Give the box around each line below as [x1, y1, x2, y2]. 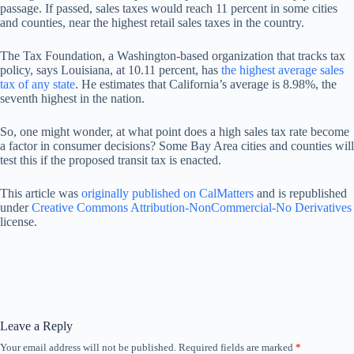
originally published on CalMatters [81, 186, 254, 200]
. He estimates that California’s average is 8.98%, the [75, 77, 337, 91]
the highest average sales [221, 63, 344, 77]
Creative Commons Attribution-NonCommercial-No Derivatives [32, 201, 352, 214]
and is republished [254, 186, 347, 200]
